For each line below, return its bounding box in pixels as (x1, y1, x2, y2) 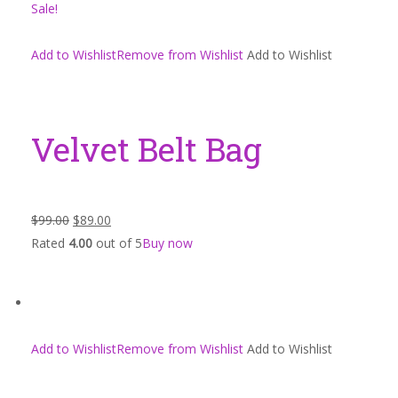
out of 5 (92, 235, 142, 251)
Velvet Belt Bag (31, 127, 262, 171)
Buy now (142, 235, 193, 251)
